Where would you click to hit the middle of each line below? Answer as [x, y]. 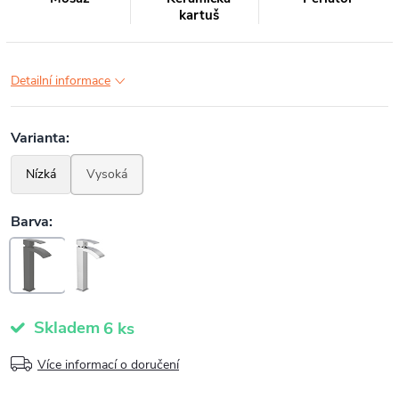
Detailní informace [61, 81]
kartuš [199, 15]
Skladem [65, 328]
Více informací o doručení [108, 365]
